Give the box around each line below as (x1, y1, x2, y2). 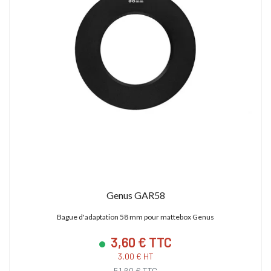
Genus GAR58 (106, 189, 165, 201)
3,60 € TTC (108, 233, 172, 250)
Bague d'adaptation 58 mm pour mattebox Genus (57, 212, 214, 221)
